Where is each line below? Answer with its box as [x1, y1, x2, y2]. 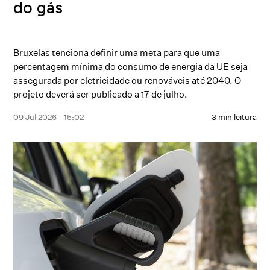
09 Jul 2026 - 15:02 [13, 112, 84, 122]
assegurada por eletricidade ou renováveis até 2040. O [13, 75, 242, 86]
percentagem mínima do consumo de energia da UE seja [13, 61, 248, 72]
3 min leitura [211, 112, 257, 122]
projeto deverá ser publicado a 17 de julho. [13, 89, 188, 100]
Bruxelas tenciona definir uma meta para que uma [13, 47, 221, 58]
